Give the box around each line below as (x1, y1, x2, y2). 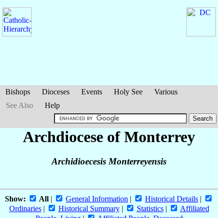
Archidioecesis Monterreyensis (52, 156, 166, 167)
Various (154, 88, 178, 96)
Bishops (5, 88, 30, 96)
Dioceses (42, 88, 70, 96)
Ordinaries (9, 204, 41, 213)
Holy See (114, 88, 143, 96)
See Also (6, 101, 33, 109)
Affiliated (180, 204, 209, 213)
